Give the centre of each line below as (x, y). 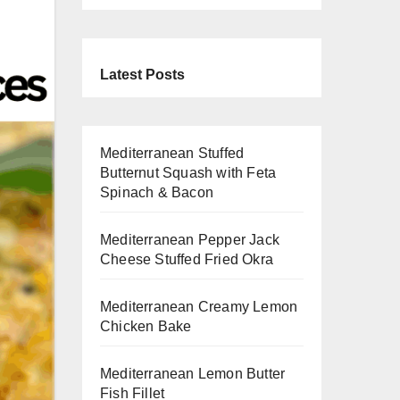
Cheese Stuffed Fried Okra (187, 260)
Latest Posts (142, 75)
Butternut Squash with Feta (188, 173)
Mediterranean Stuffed (172, 154)
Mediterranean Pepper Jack (190, 240)
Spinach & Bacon (157, 193)
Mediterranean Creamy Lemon (199, 307)
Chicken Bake (146, 327)
